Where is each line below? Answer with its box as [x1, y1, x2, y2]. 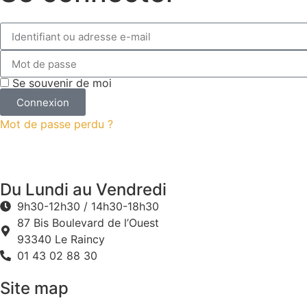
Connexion [16, 95, 69, 109]
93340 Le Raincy [17, 232, 105, 247]
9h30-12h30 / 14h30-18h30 [17, 199, 159, 214]
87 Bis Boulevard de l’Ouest [17, 216, 159, 230]
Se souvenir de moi [9, 76, 112, 90]
